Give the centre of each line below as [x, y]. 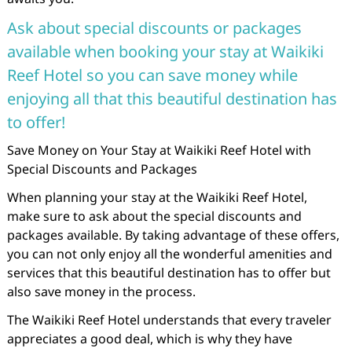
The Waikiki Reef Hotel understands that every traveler [169, 320]
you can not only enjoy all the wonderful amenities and [169, 254]
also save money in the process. [101, 291]
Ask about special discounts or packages [154, 28]
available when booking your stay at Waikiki [165, 51]
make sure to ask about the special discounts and [154, 216]
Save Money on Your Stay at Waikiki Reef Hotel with [159, 150]
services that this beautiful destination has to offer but [169, 273]
